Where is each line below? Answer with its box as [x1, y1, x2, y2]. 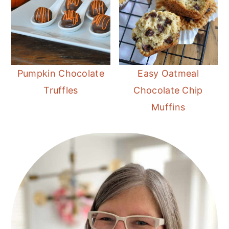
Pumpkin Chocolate [17, 68, 104, 79]
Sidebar [11, 150, 65, 169]
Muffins [151, 102, 186, 113]
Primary [11, 132, 64, 151]
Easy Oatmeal [138, 68, 199, 79]
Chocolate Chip [133, 85, 203, 96]
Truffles [43, 85, 78, 96]
